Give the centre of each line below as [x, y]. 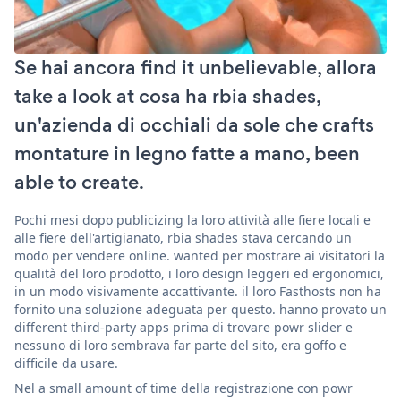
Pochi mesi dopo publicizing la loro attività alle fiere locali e [192, 219]
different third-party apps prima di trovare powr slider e [183, 327]
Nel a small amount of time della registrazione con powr [183, 388]
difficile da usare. [66, 363]
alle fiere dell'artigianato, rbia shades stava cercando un [183, 237]
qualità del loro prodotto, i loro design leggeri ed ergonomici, [199, 273]
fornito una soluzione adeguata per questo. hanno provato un [200, 309]
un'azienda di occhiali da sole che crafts [194, 124]
